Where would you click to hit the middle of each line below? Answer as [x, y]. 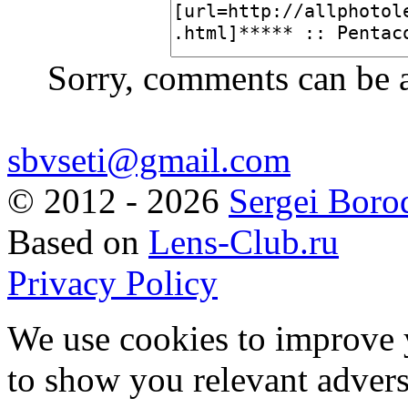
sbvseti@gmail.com [149, 160]
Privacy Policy [112, 283]
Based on [78, 242]
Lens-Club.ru [244, 242]
